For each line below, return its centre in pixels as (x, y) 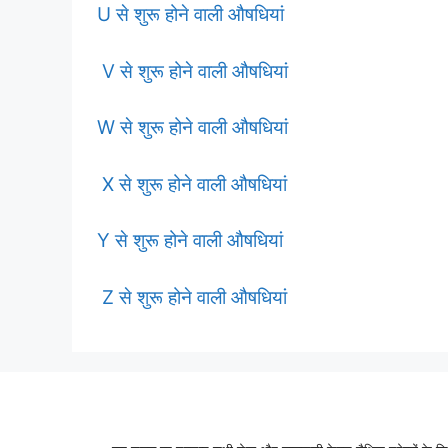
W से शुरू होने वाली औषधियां (192, 127)
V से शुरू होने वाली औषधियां (192, 71)
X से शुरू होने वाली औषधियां (192, 184)
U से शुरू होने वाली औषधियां (190, 14)
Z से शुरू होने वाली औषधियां (192, 297)
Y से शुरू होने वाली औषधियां (190, 240)
